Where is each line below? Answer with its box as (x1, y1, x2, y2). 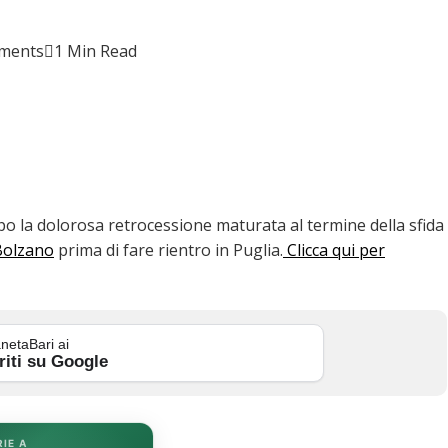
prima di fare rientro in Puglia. (54, 239, 283, 262)
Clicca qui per (283, 239, 385, 262)
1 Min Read (54, 40, 137, 63)
